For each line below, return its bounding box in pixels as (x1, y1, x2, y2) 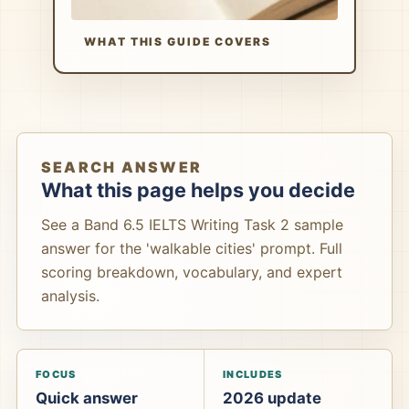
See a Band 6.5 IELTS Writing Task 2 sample (41, 215, 343, 234)
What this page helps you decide (41, 178, 355, 202)
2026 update (223, 389, 321, 407)
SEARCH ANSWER (41, 158, 203, 176)
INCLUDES (223, 368, 283, 381)
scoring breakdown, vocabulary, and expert (41, 263, 342, 281)
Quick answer (36, 389, 138, 407)
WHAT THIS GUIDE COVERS (84, 35, 272, 48)
